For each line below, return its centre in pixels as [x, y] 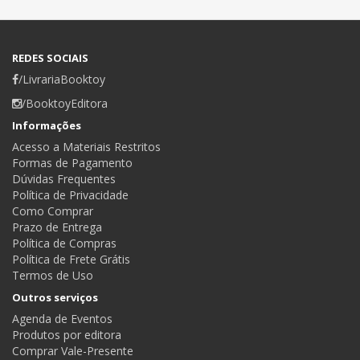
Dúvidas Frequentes [64, 178]
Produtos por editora [67, 334]
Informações [47, 125]
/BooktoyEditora [65, 103]
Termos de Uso [53, 275]
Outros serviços [55, 297]
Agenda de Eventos [62, 318]
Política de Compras [64, 243]
